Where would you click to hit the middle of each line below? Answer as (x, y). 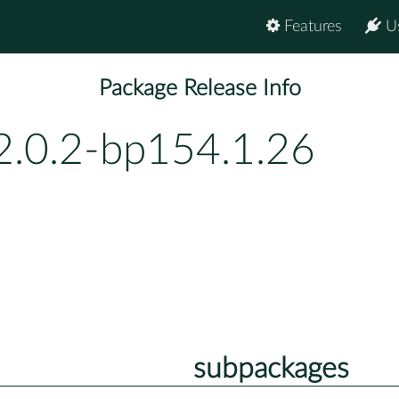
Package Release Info (199, 89)
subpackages (271, 368)
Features (311, 27)
